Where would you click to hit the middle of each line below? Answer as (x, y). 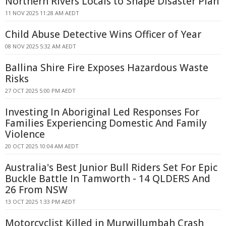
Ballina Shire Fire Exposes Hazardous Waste (107, 68)
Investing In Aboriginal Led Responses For (102, 112)
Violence (25, 134)
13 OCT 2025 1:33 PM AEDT (40, 202)
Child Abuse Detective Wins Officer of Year (103, 34)
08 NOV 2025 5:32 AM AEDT (41, 46)
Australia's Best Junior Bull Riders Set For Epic (111, 167)
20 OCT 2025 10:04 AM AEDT (42, 146)
